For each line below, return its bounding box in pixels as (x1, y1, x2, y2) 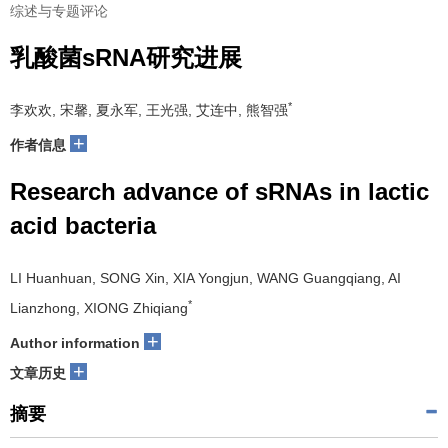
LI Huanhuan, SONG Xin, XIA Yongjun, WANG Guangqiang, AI (10, 270, 401, 286)
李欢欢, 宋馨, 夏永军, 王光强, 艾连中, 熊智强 (10, 102, 288, 118)
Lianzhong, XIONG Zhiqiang (10, 300, 188, 316)
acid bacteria (10, 212, 156, 239)
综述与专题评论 (10, 3, 108, 19)
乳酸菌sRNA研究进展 (10, 44, 242, 71)
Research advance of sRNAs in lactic (10, 178, 429, 205)
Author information (10, 335, 140, 351)
